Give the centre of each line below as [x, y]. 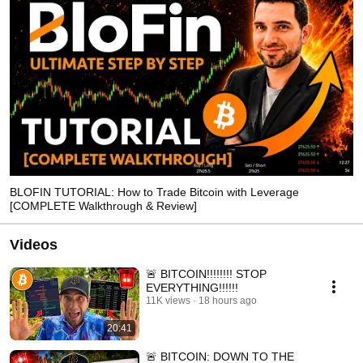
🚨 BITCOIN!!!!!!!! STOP [206, 273]
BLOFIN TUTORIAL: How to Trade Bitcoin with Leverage [154, 192]
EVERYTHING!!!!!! [192, 287]
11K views [168, 300]
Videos [34, 244]
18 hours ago [228, 300]
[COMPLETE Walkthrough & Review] [103, 205]
